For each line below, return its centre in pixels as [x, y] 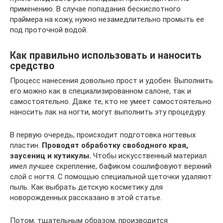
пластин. [26, 146]
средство [32, 66]
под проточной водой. [49, 30]
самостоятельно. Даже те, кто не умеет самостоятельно [111, 102]
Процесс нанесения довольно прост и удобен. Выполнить [111, 81]
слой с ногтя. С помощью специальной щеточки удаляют [111, 177]
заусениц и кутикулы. [51, 156]
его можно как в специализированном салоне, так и [101, 91]
